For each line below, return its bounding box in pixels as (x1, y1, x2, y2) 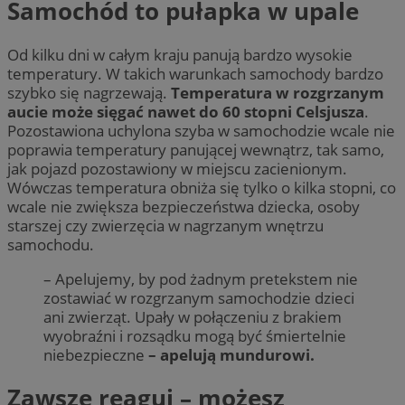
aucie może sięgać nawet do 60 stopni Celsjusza (7, 100, 364, 122)
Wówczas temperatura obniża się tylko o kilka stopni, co (7, 176, 396, 198)
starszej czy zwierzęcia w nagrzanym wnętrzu (7, 214, 324, 236)
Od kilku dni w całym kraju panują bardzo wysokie (7, 43, 353, 65)
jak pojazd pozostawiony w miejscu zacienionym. (7, 157, 347, 179)
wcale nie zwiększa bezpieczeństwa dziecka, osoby (7, 195, 360, 217)
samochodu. (7, 233, 94, 255)
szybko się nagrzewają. (7, 81, 171, 103)
